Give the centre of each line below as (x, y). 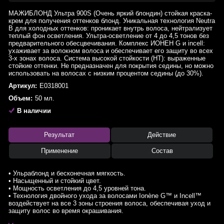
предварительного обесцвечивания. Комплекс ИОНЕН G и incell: (107, 43)
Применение (60, 151)
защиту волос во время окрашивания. (66, 211)
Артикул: (23, 86)
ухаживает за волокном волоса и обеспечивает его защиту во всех (111, 51)
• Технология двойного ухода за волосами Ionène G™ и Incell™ (105, 196)
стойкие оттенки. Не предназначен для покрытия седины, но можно (111, 66)
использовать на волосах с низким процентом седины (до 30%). (106, 73)
